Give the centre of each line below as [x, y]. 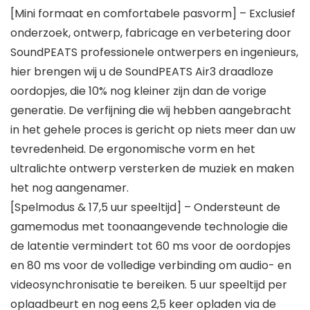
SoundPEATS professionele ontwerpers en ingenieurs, [154, 53]
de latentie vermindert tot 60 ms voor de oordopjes [151, 246]
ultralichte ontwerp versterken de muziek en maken [152, 169]
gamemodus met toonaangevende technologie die [149, 227]
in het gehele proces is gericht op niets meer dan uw [153, 130]
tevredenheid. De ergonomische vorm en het [133, 149]
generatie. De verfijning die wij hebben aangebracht [151, 111]
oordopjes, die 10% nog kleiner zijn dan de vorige [138, 91]
